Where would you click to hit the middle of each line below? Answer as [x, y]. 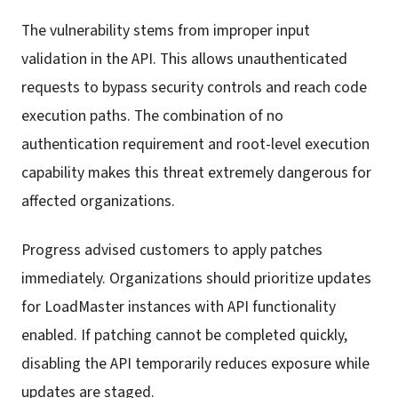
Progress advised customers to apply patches [172, 250]
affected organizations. [98, 202]
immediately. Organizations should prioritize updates [196, 278]
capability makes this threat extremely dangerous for [196, 173]
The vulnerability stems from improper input [166, 31]
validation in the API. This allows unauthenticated [184, 60]
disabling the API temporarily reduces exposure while [195, 363]
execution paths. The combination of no [152, 116]
